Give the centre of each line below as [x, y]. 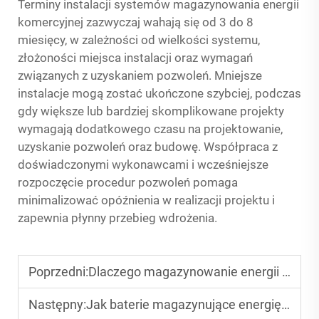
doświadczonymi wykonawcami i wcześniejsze [143, 164]
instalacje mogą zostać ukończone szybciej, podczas [159, 93]
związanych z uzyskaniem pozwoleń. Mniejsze [140, 75]
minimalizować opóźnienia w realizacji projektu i [146, 200]
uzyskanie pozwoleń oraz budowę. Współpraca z [148, 147]
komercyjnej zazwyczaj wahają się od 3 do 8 [136, 22]
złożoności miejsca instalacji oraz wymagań [135, 58]
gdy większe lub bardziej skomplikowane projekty [151, 111]
